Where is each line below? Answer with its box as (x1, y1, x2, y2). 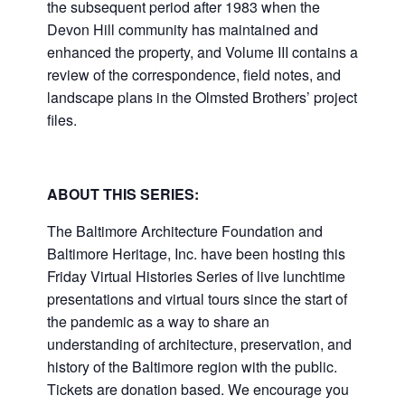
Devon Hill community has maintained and (47, 18, 318, 40)
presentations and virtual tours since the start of (47, 287, 347, 309)
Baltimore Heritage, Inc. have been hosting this (47, 242, 345, 264)
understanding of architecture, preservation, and (47, 333, 352, 354)
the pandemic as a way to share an (47, 310, 269, 332)
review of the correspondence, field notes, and (47, 63, 341, 85)
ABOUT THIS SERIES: (47, 183, 199, 204)
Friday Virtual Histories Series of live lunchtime (47, 265, 345, 287)
